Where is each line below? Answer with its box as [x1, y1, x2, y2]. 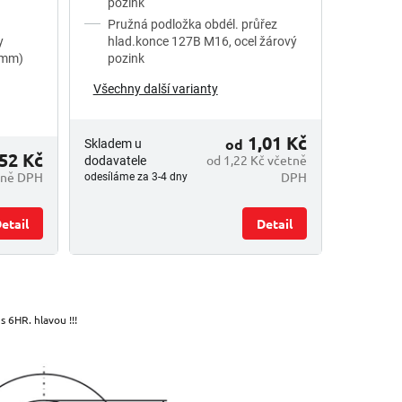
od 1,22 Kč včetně [205, 151, 307, 168]
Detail [256, 214, 293, 232]
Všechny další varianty [92, 81, 218, 96]
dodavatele [83, 153, 146, 168]
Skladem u [83, 135, 142, 151]
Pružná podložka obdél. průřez [107, 16, 277, 31]
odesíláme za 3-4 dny [83, 170, 188, 183]
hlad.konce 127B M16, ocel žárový [107, 33, 297, 48]
